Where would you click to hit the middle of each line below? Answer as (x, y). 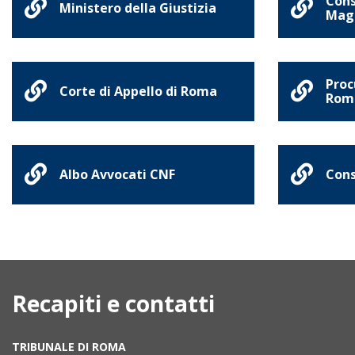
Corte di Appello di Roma (138, 91)
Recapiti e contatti (113, 303)
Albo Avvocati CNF (117, 174)
